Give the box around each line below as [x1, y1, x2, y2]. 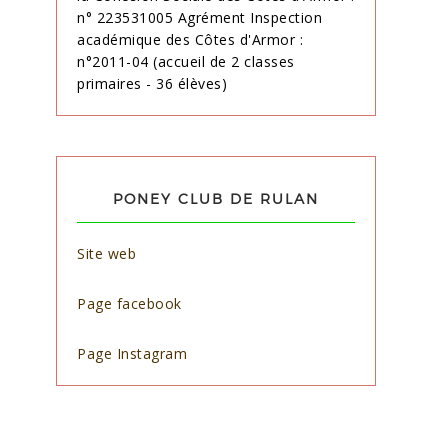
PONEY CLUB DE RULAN [113, 190, 319, 207]
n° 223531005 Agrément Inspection [77, 8, 322, 27]
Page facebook [77, 294, 182, 313]
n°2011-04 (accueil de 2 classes [77, 52, 295, 71]
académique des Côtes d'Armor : [77, 30, 303, 49]
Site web [77, 244, 136, 263]
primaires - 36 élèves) [77, 74, 227, 93]
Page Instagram [77, 344, 192, 363]
